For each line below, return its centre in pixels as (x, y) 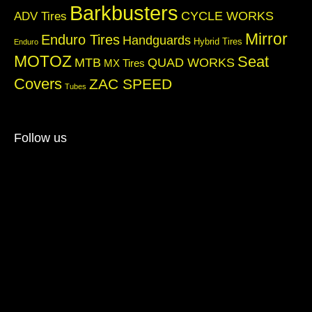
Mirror (266, 39)
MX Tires (124, 63)
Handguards (157, 40)
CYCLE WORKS (227, 15)
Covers (38, 84)
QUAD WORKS (191, 62)
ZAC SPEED (131, 84)
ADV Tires (40, 16)
